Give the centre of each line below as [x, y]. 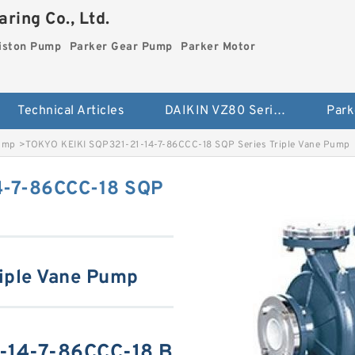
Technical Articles [71, 111]
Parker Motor [218, 47]
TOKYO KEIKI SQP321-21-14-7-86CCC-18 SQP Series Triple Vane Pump [188, 145]
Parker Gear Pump [121, 47]
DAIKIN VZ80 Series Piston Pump [279, 111]
